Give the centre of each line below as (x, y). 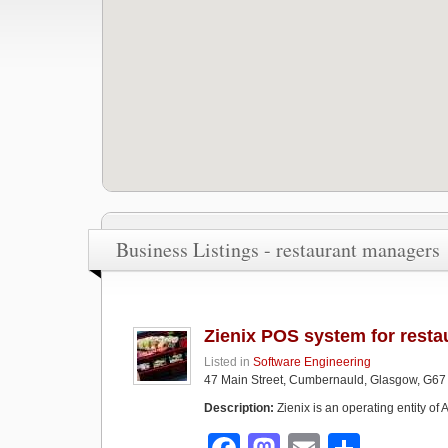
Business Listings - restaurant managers (278, 249)
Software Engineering (312, 362)
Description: (239, 408)
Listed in (228, 362)
